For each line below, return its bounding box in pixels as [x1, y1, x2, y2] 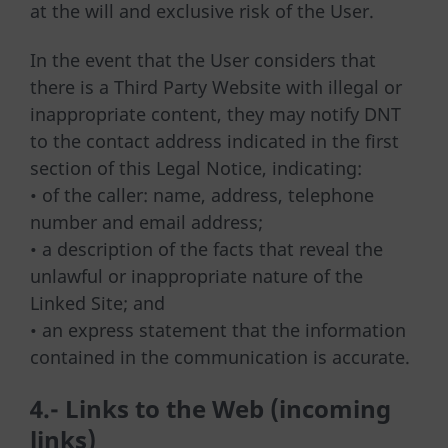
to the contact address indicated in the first [30, 128, 399, 153]
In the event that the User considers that [30, 47, 376, 72]
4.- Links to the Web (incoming [30, 391, 391, 425]
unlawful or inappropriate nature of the [30, 263, 363, 288]
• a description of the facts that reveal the [30, 236, 383, 261]
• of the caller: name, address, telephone [30, 182, 374, 207]
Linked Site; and [30, 290, 165, 315]
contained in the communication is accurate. [30, 344, 410, 369]
